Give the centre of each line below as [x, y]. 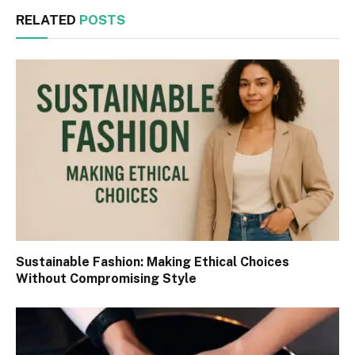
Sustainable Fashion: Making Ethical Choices [153, 262]
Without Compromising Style [106, 279]
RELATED [48, 19]
